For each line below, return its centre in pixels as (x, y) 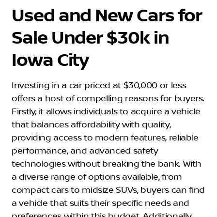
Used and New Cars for (107, 16)
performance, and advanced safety (85, 151)
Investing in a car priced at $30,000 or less (99, 85)
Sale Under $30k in (90, 38)
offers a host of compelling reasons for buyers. (108, 99)
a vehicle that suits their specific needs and (101, 203)
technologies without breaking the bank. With (107, 164)
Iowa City (50, 60)
